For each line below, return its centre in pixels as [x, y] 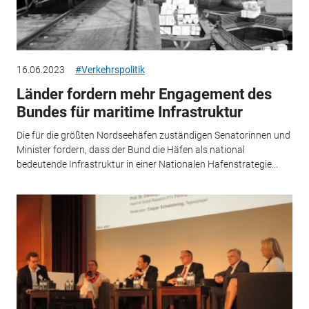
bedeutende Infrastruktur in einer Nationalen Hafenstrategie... [147, 164]
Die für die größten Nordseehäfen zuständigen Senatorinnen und [153, 135]
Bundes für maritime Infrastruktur [129, 112]
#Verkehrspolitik [110, 69]
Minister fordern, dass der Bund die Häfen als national [130, 150]
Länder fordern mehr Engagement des [144, 94]
